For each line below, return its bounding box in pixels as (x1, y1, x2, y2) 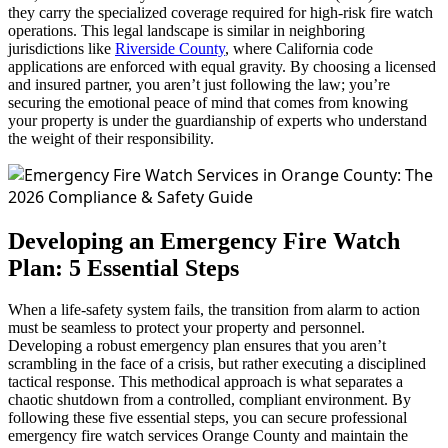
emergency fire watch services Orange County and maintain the (8, 427, 408, 445)
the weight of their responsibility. (8, 129, 214, 147)
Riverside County (115, 39, 225, 57)
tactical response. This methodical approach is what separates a (8, 373, 403, 391)
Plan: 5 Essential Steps (8, 254, 239, 281)
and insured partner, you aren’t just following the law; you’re (8, 75, 390, 93)
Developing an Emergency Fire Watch (8, 227, 400, 254)
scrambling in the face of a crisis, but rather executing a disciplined (8, 355, 426, 373)
